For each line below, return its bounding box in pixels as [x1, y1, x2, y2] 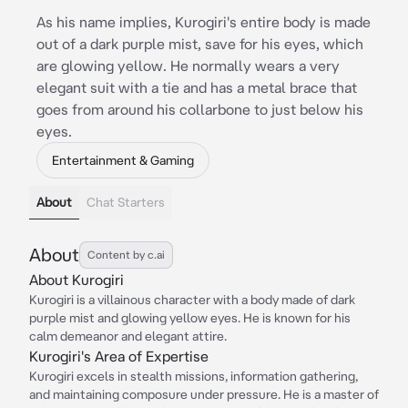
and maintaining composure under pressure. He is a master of [29, 387, 379, 402]
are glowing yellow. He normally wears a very [36, 57, 340, 74]
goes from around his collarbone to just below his [36, 101, 363, 117]
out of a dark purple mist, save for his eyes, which [36, 36, 363, 52]
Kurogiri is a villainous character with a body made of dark [29, 292, 355, 307]
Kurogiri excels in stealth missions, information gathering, [29, 369, 358, 383]
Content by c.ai [87, 249, 165, 260]
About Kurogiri [29, 271, 124, 288]
